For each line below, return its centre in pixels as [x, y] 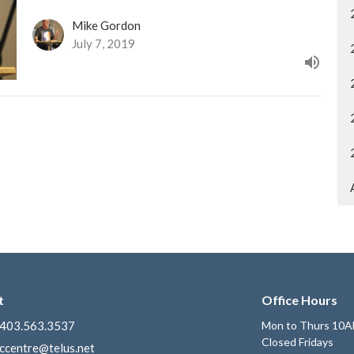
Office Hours [299, 299]
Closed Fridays [297, 342]
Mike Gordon [106, 26]
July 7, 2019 [103, 44]
